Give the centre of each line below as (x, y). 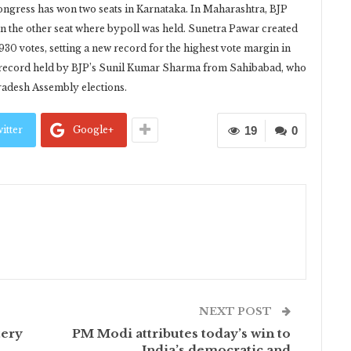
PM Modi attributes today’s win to (182, 334)
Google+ (93, 130)
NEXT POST (237, 312)
